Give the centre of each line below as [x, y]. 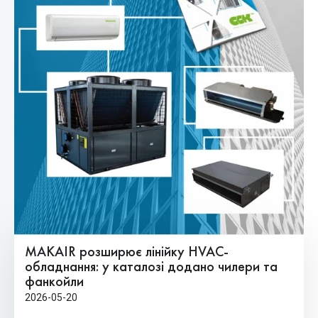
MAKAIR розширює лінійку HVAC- [127, 252]
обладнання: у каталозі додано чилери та [151, 267]
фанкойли [54, 282]
